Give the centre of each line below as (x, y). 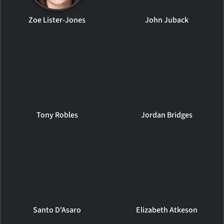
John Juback (167, 20)
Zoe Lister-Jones (57, 20)
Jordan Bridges (167, 115)
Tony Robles (57, 115)
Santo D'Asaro (57, 210)
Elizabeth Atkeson (167, 210)
